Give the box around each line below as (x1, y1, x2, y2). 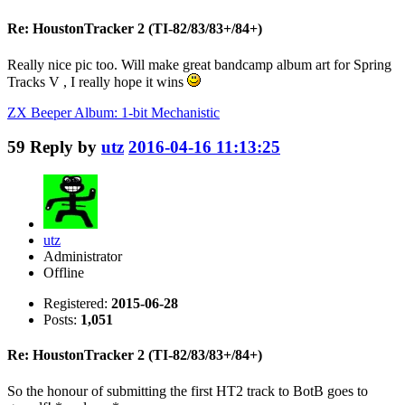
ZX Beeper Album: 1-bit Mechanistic (7, 104, 220, 120)
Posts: (43, 312, 80, 328)
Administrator (43, 249, 122, 265)
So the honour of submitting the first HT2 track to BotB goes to (7, 382, 368, 399)
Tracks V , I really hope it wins (7, 73, 187, 89)
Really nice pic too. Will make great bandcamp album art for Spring (7, 56, 391, 72)
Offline (43, 265, 84, 281)
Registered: (43, 296, 111, 312)
